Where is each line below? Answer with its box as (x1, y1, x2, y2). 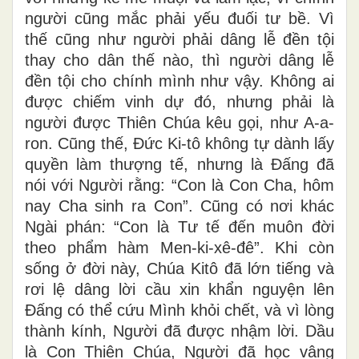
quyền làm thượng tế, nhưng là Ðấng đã (25, 155, 334, 174)
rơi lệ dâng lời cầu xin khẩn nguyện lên (25, 280, 334, 299)
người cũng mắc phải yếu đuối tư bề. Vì (25, 10, 334, 28)
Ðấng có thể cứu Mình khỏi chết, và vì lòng (25, 301, 334, 320)
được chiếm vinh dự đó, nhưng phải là (25, 93, 334, 111)
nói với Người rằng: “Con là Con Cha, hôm (25, 176, 334, 195)
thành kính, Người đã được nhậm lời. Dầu (25, 322, 334, 341)
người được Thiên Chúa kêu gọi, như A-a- (25, 114, 334, 132)
